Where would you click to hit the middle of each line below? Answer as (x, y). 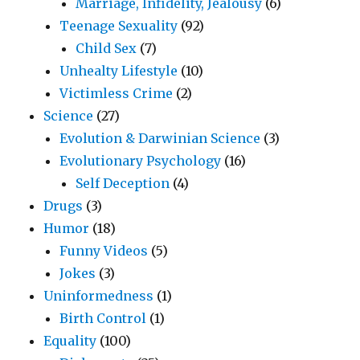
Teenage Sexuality (119, 26)
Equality (70, 341)
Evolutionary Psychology (141, 161)
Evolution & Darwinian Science (160, 139)
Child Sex (106, 49)
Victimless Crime (117, 94)
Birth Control (103, 319)
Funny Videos (104, 251)
